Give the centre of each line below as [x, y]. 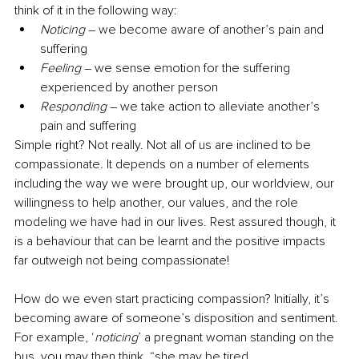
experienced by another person [129, 87]
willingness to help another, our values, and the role [158, 202]
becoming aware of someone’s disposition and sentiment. [178, 318]
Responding [73, 106]
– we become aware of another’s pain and [206, 29]
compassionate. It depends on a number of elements [163, 164]
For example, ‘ [54, 337]
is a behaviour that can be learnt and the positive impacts [171, 241]
